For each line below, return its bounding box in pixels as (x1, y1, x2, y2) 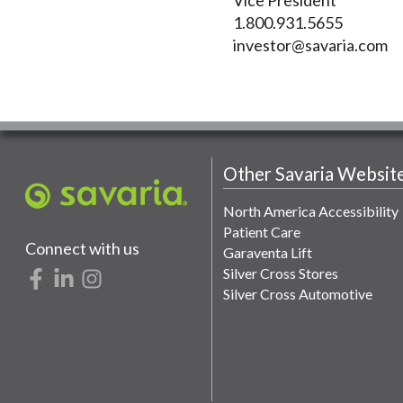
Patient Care (222, 222, 300, 240)
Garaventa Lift (222, 243, 312, 261)
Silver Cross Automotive (222, 284, 372, 302)
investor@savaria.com (232, 34, 388, 55)
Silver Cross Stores (222, 264, 338, 282)
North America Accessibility (222, 201, 399, 219)
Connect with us (25, 237, 139, 258)
